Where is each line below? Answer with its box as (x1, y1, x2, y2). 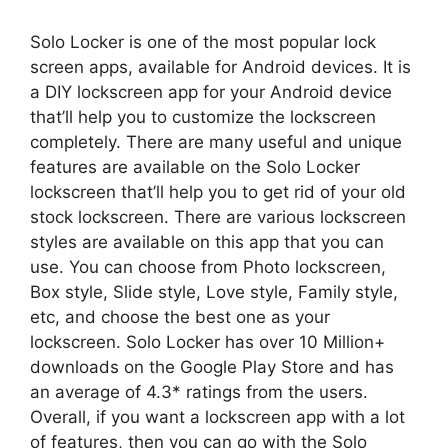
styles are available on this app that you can (30, 231, 384, 252)
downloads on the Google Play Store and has (30, 356, 394, 377)
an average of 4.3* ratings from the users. (30, 381, 368, 402)
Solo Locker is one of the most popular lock (30, 31, 376, 52)
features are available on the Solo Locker (30, 156, 360, 177)
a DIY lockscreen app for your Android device (30, 81, 392, 102)
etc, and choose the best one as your (30, 306, 330, 327)
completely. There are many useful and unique (30, 131, 402, 152)
